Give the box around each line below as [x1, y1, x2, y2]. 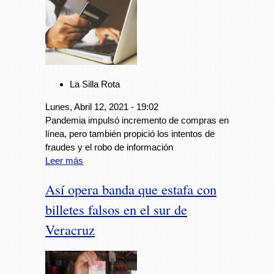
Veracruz [45, 220, 95, 239]
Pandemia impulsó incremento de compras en [45, 115, 229, 126]
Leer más [45, 155, 83, 166]
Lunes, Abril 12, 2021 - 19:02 [45, 102, 158, 113]
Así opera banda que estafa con [45, 179, 217, 198]
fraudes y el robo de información [45, 142, 173, 153]
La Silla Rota [70, 79, 120, 90]
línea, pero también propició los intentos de [45, 128, 215, 139]
